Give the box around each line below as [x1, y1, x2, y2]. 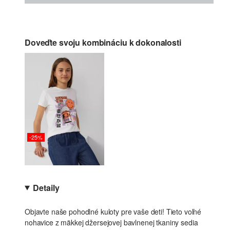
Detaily [33, 182, 60, 194]
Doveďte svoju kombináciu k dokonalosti [25, 36, 181, 48]
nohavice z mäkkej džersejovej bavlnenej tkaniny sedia [25, 217, 198, 228]
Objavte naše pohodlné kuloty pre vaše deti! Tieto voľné [25, 206, 202, 217]
